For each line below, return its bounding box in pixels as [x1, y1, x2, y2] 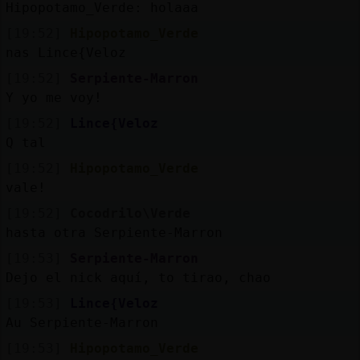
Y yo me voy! [5, 89, 102, 105]
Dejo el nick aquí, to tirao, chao [5, 269, 271, 285]
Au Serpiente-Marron [5, 314, 158, 330]
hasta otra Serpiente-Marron [5, 224, 223, 240]
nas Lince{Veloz [5, 44, 126, 60]
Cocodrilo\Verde [69, 205, 190, 221]
